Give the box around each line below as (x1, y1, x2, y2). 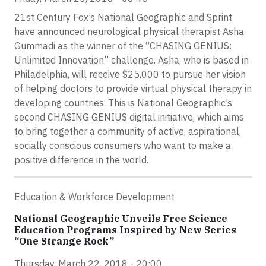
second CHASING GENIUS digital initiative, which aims (14, 111, 244, 123)
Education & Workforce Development (14, 191, 175, 203)
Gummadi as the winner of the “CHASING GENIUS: (14, 40, 232, 52)
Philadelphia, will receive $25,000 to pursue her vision (14, 68, 246, 81)
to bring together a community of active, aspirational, (14, 125, 241, 138)
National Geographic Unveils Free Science (14, 213, 227, 225)
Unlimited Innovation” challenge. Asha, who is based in (14, 54, 249, 66)
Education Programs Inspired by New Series (14, 224, 236, 236)
